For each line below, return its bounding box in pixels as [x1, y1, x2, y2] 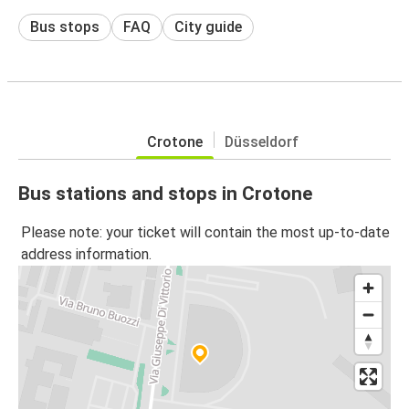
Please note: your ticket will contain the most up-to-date [21, 224, 390, 242]
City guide [174, 17, 242, 36]
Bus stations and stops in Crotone [18, 182, 312, 204]
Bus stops [30, 17, 100, 36]
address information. [21, 246, 152, 264]
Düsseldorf [225, 132, 299, 151]
